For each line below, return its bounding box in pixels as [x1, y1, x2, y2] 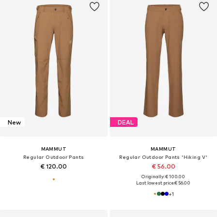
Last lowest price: [136, 180, 175, 186]
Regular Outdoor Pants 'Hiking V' [119, 154, 208, 160]
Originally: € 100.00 [141, 174, 186, 180]
